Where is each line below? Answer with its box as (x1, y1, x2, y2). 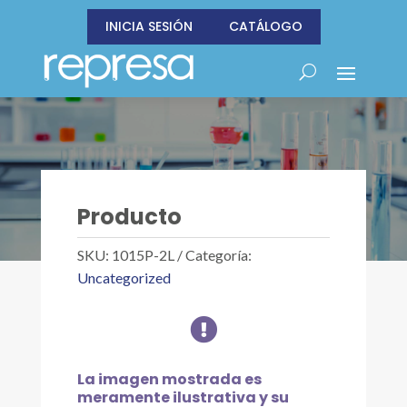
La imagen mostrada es (76, 369, 262, 390)
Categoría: (184, 246, 252, 263)
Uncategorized (76, 269, 171, 286)
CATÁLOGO (228, 17, 303, 35)
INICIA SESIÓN (104, 17, 193, 35)
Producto (76, 202, 182, 232)
